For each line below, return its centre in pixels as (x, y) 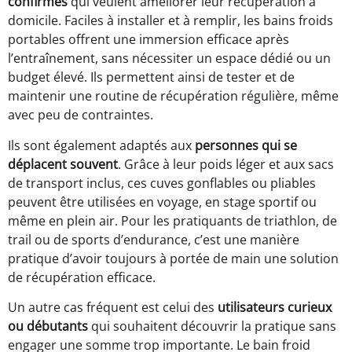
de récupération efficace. (82, 277)
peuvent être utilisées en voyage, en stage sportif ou (162, 202)
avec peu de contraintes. (81, 115)
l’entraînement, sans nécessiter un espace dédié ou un (169, 59)
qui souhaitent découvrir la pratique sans (212, 326)
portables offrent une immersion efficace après (148, 40)
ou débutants (48, 326)
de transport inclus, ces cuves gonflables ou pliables (162, 183)
